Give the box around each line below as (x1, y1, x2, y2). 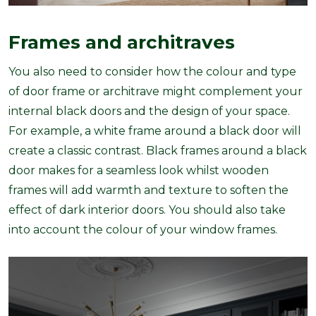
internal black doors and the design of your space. (8, 104, 290, 119)
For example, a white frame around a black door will (8, 124, 301, 138)
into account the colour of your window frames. (8, 223, 277, 237)
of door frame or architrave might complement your (8, 85, 303, 99)
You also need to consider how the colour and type (8, 65, 296, 79)
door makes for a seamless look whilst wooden (8, 164, 269, 178)
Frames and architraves (8, 31, 235, 54)
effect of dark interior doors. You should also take (8, 203, 286, 217)
